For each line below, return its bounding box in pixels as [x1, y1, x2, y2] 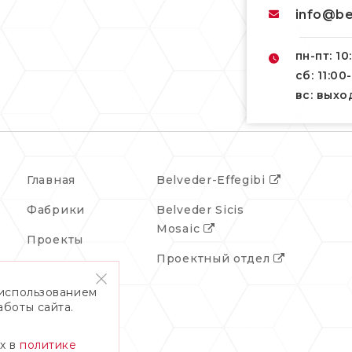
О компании [27, 291, 105, 306]
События [27, 262, 81, 277]
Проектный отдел [156, 251, 274, 266]
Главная [27, 172, 75, 187]
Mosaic [156, 221, 203, 236]
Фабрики [27, 202, 85, 217]
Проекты [27, 232, 83, 247]
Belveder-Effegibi [156, 172, 269, 187]
